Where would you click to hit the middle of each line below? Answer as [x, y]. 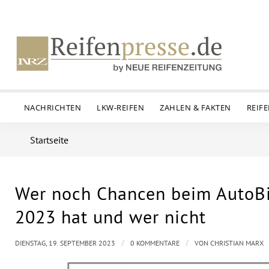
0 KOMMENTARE [155, 243]
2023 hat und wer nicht [110, 216]
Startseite [49, 140]
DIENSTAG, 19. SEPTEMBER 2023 [65, 243]
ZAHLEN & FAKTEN [195, 107]
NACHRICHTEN [53, 107]
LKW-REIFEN [121, 107]
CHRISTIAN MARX [237, 243]
